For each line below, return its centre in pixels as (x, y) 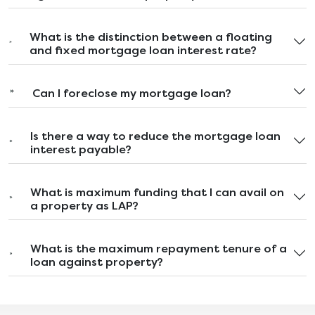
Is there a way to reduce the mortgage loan (156, 136)
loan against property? (96, 262)
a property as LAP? (85, 205)
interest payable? (81, 149)
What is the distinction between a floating (150, 37)
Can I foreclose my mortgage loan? (132, 93)
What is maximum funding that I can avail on (157, 192)
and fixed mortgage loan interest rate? (143, 50)
